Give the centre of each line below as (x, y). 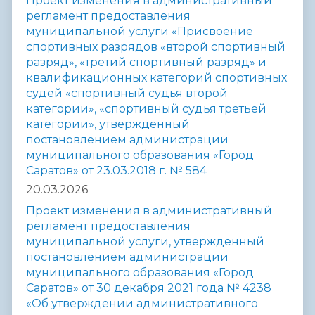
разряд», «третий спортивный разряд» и (146, 63)
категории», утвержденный (108, 124)
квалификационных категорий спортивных (156, 78)
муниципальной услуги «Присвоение (140, 32)
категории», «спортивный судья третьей (146, 109)
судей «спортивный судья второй (127, 94)
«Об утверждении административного (142, 303)
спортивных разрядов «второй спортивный (156, 47)
